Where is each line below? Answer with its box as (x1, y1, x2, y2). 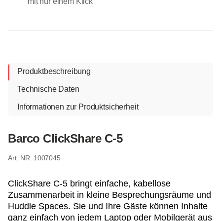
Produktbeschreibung (17, 67, 91, 75)
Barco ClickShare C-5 (8, 131, 123, 145)
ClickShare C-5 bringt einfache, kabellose (8, 178, 171, 188)
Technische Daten (17, 84, 79, 93)
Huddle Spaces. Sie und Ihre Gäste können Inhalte (8, 201, 208, 211)
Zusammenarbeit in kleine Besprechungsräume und (8, 189, 211, 200)
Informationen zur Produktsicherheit (17, 102, 139, 111)
